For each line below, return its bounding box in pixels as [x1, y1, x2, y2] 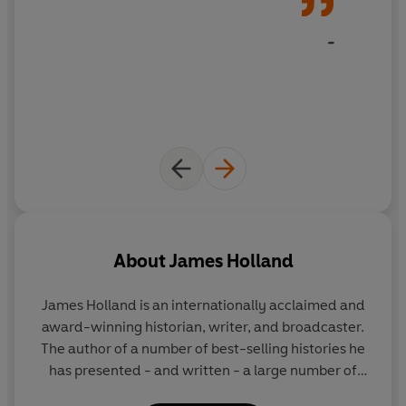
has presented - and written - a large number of [49, 362, 357, 380]
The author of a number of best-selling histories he [41, 340, 365, 358]
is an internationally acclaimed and [136, 296, 365, 314]
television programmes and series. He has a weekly [39, 383, 367, 401]
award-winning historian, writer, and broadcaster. [42, 318, 364, 336]
